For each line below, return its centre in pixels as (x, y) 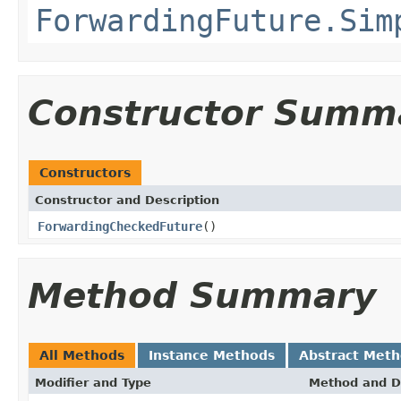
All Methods (82, 355)
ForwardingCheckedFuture (120, 226)
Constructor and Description (127, 200)
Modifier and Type (93, 382)
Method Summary (202, 295)
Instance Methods (212, 355)
